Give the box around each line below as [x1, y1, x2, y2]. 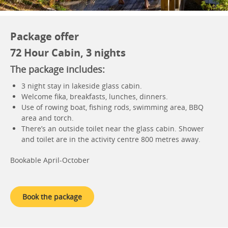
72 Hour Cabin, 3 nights [10, 46, 126, 60]
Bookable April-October [10, 155, 90, 165]
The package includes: [10, 63, 105, 75]
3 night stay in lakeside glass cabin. [21, 81, 142, 91]
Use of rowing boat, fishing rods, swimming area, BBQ [21, 102, 204, 112]
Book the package [22, 192, 82, 202]
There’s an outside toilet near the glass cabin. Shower [21, 124, 204, 133]
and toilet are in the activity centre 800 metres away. [21, 134, 201, 144]
